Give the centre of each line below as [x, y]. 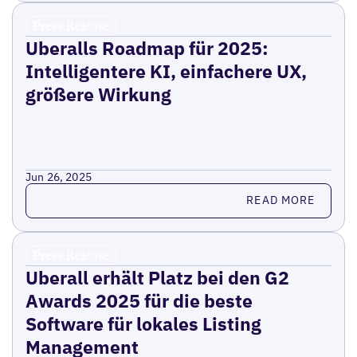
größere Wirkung [98, 94]
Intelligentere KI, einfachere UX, [166, 71]
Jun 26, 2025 [59, 177]
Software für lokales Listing [143, 323]
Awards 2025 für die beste [139, 300]
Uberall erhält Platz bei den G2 [157, 277]
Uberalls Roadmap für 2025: [147, 47]
